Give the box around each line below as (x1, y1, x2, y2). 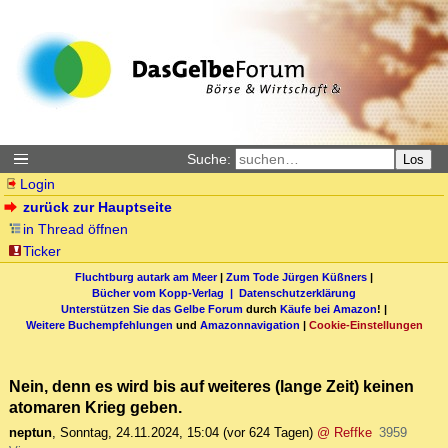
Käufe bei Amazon (280, 302, 377, 315)
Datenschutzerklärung (239, 286, 356, 299)
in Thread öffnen (23, 221, 129, 237)
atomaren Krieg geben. (9, 398, 182, 417)
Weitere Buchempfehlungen (25, 318, 173, 331)
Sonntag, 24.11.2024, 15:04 (60, 425, 219, 441)
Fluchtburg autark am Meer (75, 270, 217, 283)
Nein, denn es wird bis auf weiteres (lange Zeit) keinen (9, 377, 414, 396)
